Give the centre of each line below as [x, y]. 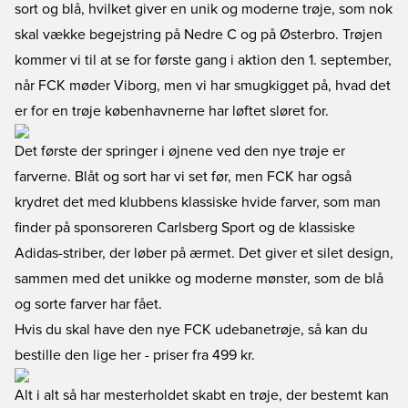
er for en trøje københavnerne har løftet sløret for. [172, 111]
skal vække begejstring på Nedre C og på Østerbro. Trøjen [199, 35]
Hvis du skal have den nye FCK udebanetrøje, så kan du [191, 330]
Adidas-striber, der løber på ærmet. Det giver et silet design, [204, 253]
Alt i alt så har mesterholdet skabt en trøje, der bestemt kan [202, 395]
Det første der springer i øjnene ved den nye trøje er [180, 151]
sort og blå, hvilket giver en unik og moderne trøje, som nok [204, 9]
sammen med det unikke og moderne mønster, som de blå [199, 279]
